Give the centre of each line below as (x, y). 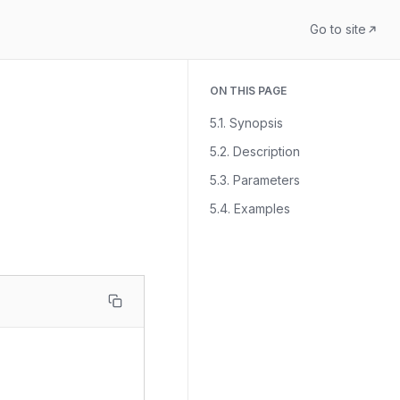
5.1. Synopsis (247, 123)
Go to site (338, 29)
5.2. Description (255, 151)
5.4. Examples (250, 208)
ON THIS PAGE (249, 91)
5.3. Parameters (255, 180)
